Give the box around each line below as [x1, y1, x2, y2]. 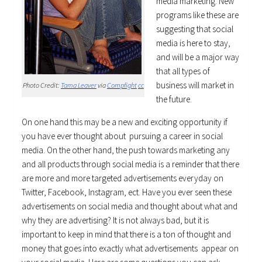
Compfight [106, 81, 137, 90]
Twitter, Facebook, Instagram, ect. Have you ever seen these [22, 187, 232, 198]
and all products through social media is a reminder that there [22, 158, 240, 170]
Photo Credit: [22, 81, 61, 90]
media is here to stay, [156, 37, 231, 49]
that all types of [156, 65, 211, 77]
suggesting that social [156, 23, 234, 35]
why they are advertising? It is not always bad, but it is [22, 215, 209, 226]
